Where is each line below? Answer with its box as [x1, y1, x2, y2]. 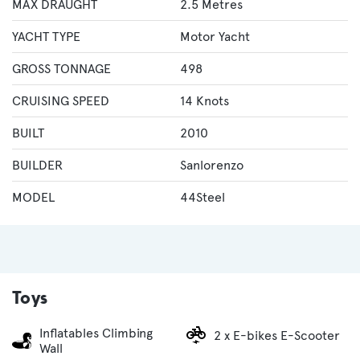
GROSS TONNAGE [12, 61, 111, 77]
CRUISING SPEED [12, 93, 109, 109]
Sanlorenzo [180, 157, 243, 174]
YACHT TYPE [12, 29, 80, 45]
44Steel [180, 190, 225, 206]
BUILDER [12, 157, 63, 174]
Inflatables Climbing [39, 325, 153, 342]
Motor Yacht [180, 29, 250, 45]
